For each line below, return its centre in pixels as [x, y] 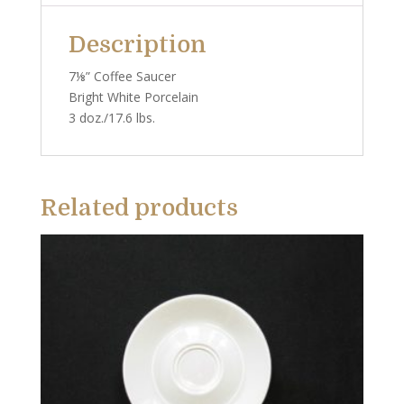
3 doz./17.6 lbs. [111, 118]
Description [137, 45]
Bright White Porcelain [133, 97]
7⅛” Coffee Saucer [122, 77]
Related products [139, 208]
